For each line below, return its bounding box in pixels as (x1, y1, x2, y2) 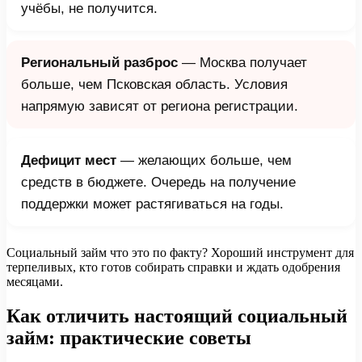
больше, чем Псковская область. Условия (21, 76, 288, 92)
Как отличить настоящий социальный (6, 305, 347, 326)
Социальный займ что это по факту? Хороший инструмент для (6, 245, 354, 259)
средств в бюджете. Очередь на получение (21, 174, 296, 190)
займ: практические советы (6, 326, 251, 348)
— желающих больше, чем (116, 152, 292, 168)
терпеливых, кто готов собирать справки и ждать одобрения (6, 259, 340, 274)
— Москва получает (178, 54, 307, 70)
